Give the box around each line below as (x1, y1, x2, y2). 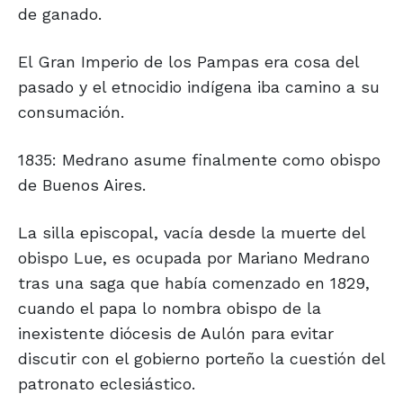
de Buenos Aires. (18, 175, 146, 195)
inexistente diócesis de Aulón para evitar (18, 324, 334, 344)
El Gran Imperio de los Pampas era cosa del (18, 52, 359, 72)
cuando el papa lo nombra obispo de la (18, 299, 321, 318)
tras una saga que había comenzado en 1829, (18, 273, 370, 293)
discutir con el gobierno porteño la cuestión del (18, 349, 385, 369)
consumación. (18, 103, 124, 122)
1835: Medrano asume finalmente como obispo (18, 150, 381, 170)
